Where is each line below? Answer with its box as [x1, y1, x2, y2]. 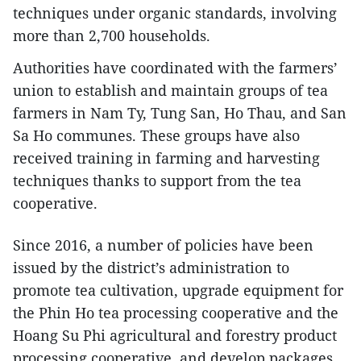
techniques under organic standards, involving [13, 2, 337, 23]
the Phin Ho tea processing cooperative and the [13, 302, 338, 322]
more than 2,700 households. [13, 25, 210, 45]
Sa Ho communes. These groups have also [13, 125, 300, 145]
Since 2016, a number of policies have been [13, 234, 313, 255]
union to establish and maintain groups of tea [13, 80, 328, 100]
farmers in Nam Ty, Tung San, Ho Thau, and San [13, 102, 346, 122]
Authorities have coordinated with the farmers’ [13, 57, 338, 77]
